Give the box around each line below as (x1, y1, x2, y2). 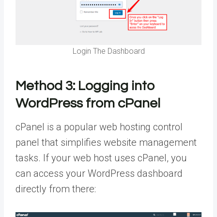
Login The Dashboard (72, 46, 145, 56)
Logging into (78, 79, 155, 93)
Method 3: (15, 79, 78, 93)
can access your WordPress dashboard (15, 168, 183, 180)
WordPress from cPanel (15, 96, 160, 111)
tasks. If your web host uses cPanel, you (15, 152, 187, 164)
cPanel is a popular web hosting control (15, 121, 183, 133)
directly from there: (15, 183, 96, 195)
